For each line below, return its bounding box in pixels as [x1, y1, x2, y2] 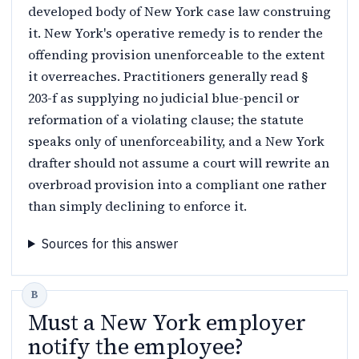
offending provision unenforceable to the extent [28, 45, 325, 63]
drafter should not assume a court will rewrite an [28, 153, 329, 171]
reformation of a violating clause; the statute [28, 110, 304, 128]
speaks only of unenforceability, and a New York [28, 131, 325, 150]
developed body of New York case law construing [28, 2, 331, 20]
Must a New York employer [28, 307, 306, 337]
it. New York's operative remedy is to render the [28, 23, 323, 42]
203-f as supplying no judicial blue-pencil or [28, 88, 299, 107]
